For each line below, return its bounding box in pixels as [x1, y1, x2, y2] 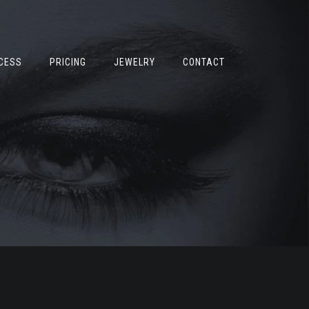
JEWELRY [114, 57, 155, 68]
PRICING [50, 57, 86, 68]
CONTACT [183, 57, 225, 68]
